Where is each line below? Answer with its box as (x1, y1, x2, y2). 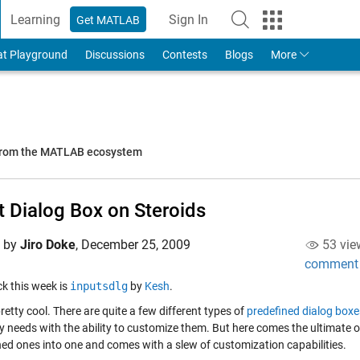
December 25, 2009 (81, 237, 190, 252)
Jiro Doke (20, 237, 76, 252)
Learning (10, 11, 61, 27)
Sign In (169, 11, 209, 27)
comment (304, 256, 358, 272)
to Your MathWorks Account (187, 20, 346, 35)
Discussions (84, 48, 145, 61)
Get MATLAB (76, 13, 141, 27)
